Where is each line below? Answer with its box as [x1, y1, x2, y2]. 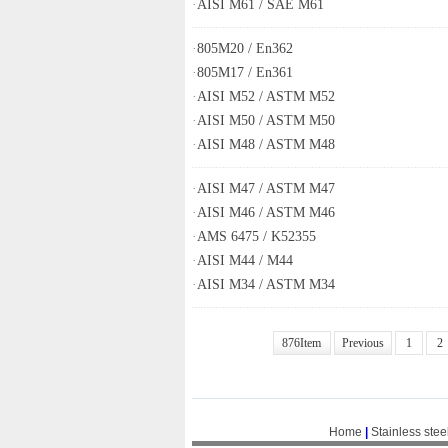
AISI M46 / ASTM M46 [197, 205, 335, 220]
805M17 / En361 [197, 65, 293, 80]
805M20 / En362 [197, 41, 293, 56]
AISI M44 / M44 [197, 253, 293, 268]
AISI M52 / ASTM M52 [197, 89, 335, 104]
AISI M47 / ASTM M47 [197, 181, 335, 196]
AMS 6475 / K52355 [197, 229, 316, 244]
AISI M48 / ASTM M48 [197, 137, 335, 152]
